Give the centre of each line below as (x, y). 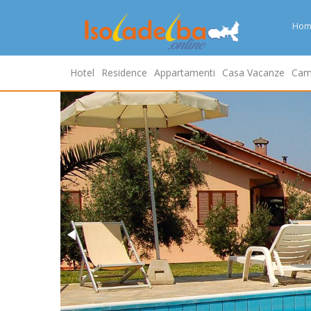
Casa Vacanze (253, 73)
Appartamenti (185, 73)
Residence (124, 73)
